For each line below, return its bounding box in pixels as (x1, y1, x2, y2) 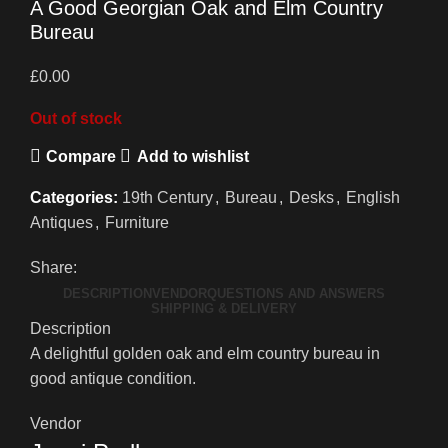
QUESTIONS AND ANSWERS (207, 286, 385, 302)
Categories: (30, 189, 118, 207)
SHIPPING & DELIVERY (151, 301, 297, 317)
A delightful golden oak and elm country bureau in (30, 345, 380, 363)
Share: (30, 259, 77, 277)
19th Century (122, 189, 213, 207)
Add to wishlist (136, 147, 249, 165)
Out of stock (30, 110, 122, 128)
